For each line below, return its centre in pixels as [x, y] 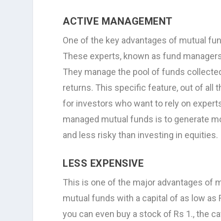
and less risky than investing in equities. [141, 135]
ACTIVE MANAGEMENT [118, 21]
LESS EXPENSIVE [103, 164]
